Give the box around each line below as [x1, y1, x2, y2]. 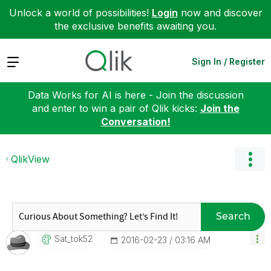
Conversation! [100, 115, 171, 128]
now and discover [177, 7, 263, 19]
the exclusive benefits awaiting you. [54, 20, 217, 32]
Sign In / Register [192, 56, 265, 67]
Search [215, 211, 250, 222]
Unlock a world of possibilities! [8, 7, 152, 19]
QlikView [11, 152, 50, 165]
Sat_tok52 [54, 233, 93, 244]
